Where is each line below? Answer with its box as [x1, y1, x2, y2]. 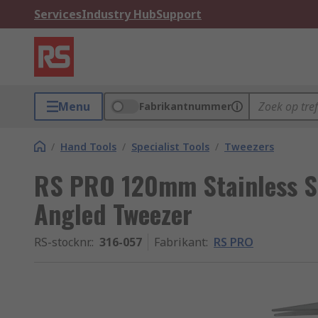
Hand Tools [60, 140, 116, 153]
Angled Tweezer [34, 194, 192, 232]
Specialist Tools [131, 140, 209, 153]
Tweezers [224, 140, 274, 153]
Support [156, 6, 202, 22]
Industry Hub [82, 6, 156, 22]
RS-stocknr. [34, 234, 92, 250]
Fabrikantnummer [139, 99, 231, 113]
